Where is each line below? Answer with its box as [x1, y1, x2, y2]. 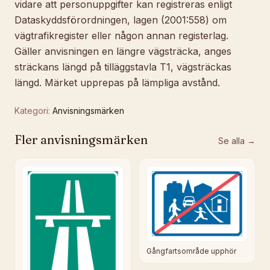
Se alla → [218, 136, 256, 146]
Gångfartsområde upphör [146, 246, 236, 256]
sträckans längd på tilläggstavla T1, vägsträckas [14, 61, 231, 73]
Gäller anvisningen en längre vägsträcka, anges [14, 45, 231, 57]
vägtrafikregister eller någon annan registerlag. [14, 30, 228, 42]
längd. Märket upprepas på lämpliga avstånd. [14, 77, 220, 89]
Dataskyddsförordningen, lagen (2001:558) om [14, 14, 227, 26]
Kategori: [14, 105, 50, 116]
